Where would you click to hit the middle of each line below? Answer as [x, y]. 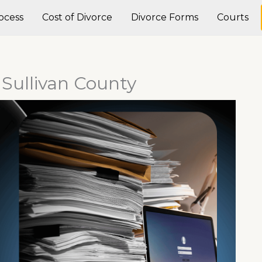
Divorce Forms [165, 17]
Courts [233, 17]
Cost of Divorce [77, 17]
